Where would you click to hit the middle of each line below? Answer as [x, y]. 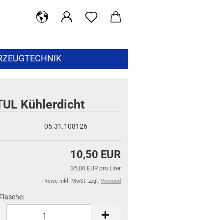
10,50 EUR [96, 154]
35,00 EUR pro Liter [96, 168]
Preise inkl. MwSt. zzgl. [71, 181]
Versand [111, 181]
